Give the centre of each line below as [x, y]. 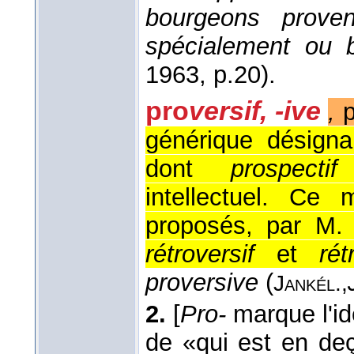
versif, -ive [259, 111]
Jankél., [311, 284]
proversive [202, 283]
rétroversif [200, 254]
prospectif [284, 169]
